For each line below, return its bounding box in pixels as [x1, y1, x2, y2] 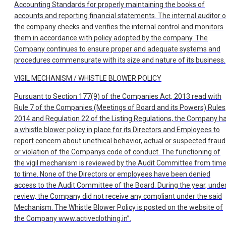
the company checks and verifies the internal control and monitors [14, 23, 223, 31]
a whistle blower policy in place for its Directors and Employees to [14, 126, 220, 134]
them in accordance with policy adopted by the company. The [14, 34, 208, 42]
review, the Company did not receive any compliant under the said [14, 192, 222, 201]
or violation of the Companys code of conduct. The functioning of [14, 148, 220, 156]
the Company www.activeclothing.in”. [14, 214, 131, 223]
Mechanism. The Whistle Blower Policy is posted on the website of [14, 203, 223, 212]
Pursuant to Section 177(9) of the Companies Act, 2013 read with [14, 92, 221, 101]
